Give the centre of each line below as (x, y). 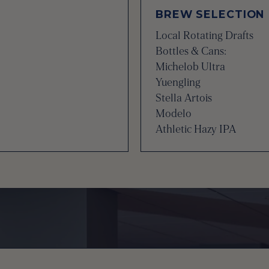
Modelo (174, 113)
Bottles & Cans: (191, 51)
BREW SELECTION (210, 14)
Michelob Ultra (190, 67)
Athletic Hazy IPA (196, 129)
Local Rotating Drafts (204, 35)
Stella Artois (184, 98)
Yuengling (178, 82)
